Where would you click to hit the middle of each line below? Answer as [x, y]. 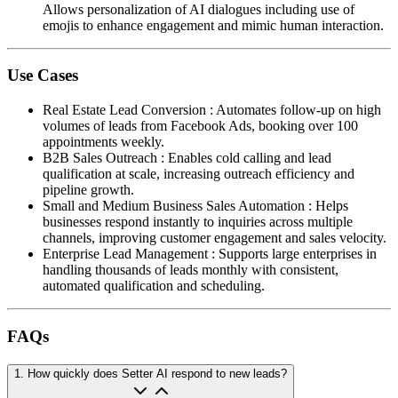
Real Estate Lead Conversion [124, 110]
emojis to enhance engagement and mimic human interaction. [213, 25]
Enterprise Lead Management [125, 254]
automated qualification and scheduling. [154, 286]
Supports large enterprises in [298, 254]
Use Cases [43, 76]
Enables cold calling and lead [250, 158]
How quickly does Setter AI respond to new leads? [157, 374]
